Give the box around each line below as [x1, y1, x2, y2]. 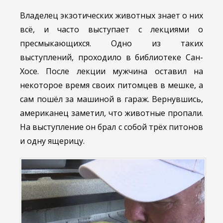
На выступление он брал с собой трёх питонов [20, 121, 203, 133]
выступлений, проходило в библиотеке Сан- [20, 52, 203, 63]
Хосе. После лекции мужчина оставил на [20, 66, 203, 77]
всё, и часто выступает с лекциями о [20, 24, 203, 35]
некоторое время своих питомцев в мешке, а [20, 80, 203, 91]
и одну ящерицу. [20, 135, 85, 147]
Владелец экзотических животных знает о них [20, 10, 203, 21]
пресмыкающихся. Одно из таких [20, 38, 203, 49]
